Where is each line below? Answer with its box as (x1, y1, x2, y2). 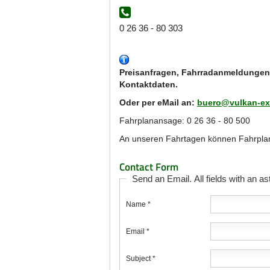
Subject (126, 254, 151, 263)
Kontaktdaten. (119, 80, 178, 90)
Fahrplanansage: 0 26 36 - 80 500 (119, 116, 250, 126)
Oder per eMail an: (119, 98, 197, 108)
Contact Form (119, 159, 178, 175)
